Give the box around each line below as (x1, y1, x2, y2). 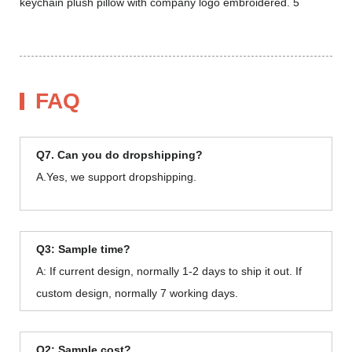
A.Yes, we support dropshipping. (36, 170, 196, 183)
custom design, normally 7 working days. (36, 286, 238, 299)
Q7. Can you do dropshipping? (36, 148, 203, 161)
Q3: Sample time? (36, 242, 130, 255)
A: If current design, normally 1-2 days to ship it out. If (36, 264, 302, 277)
